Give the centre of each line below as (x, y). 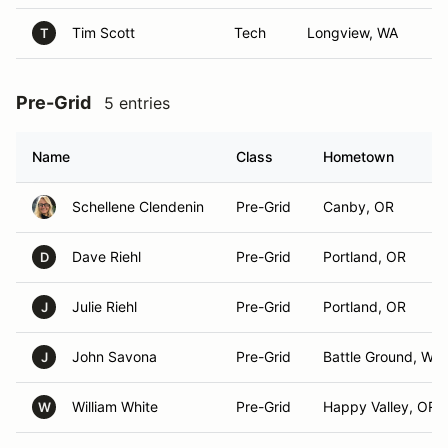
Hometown (358, 156)
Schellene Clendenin (138, 206)
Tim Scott (103, 32)
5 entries (137, 103)
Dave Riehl (106, 256)
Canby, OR (358, 206)
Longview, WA (352, 32)
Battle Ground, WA (382, 356)
